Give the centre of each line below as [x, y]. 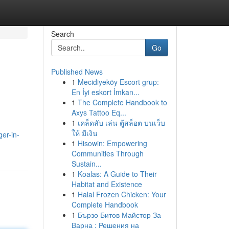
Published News [77, 72]
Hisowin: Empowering [112, 143]
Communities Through [107, 153]
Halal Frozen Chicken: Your [122, 194]
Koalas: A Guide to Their [117, 174]
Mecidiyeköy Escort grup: [118, 82]
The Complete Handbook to [122, 102]
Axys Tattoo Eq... [99, 112]
